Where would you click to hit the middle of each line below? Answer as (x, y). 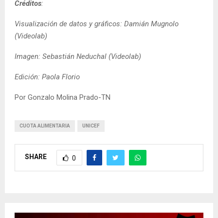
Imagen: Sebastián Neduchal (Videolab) (78, 56)
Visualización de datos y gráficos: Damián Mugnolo (97, 24)
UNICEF (91, 126)
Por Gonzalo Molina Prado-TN (63, 97)
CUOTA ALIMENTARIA (45, 126)
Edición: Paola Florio (47, 77)
